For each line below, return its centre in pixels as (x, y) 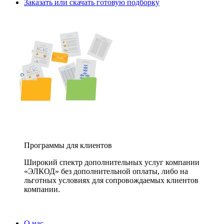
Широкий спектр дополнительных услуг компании (112, 162)
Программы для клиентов (68, 145)
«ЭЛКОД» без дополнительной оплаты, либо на (106, 171)
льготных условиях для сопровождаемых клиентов (111, 180)
